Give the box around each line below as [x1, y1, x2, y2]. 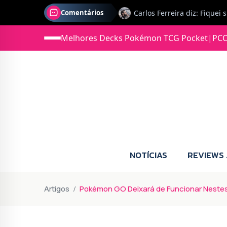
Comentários [61, 8, 103, 17]
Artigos [44, 183, 69, 194]
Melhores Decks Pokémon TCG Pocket [61, 32, 208, 44]
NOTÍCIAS [130, 148, 167, 162]
